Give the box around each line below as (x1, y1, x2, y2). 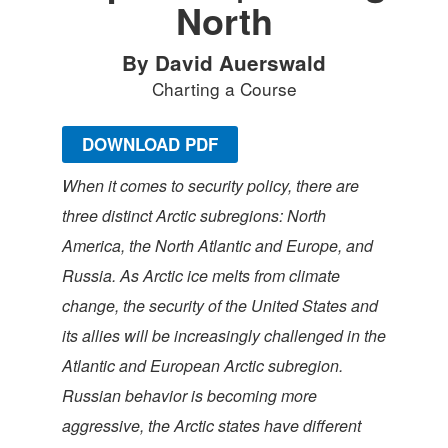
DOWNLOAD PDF (82, 131, 218, 156)
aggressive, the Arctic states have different (62, 414, 361, 437)
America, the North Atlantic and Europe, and (62, 234, 373, 257)
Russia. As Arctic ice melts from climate (62, 264, 340, 287)
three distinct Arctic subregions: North (62, 204, 326, 227)
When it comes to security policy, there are (62, 174, 359, 197)
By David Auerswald (122, 48, 326, 77)
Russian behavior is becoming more (62, 384, 317, 407)
